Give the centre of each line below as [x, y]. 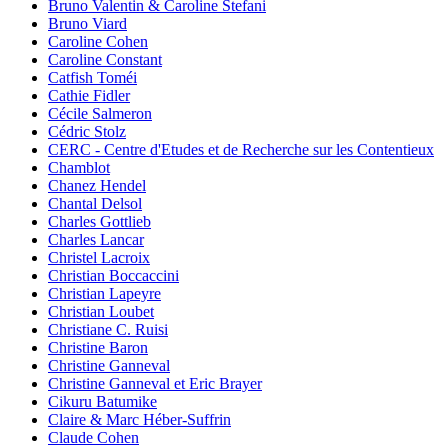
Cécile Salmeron [100, 114]
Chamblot [79, 168]
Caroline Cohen [98, 42]
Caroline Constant [105, 60]
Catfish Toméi [92, 78]
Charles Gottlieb [99, 222]
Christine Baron [98, 348]
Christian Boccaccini [113, 276]
